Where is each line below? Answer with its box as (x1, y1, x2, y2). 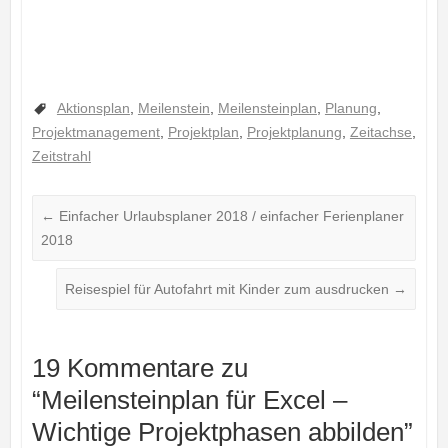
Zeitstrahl (31, 148, 91, 165)
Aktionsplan (56, 100, 130, 117)
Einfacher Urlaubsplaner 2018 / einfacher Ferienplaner (54, 208, 404, 225)
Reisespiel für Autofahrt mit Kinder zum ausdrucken (65, 281, 394, 298)
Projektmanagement (31, 124, 160, 141)
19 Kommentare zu (31, 353, 248, 384)
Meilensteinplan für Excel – (40, 385, 347, 416)
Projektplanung (246, 124, 342, 141)
